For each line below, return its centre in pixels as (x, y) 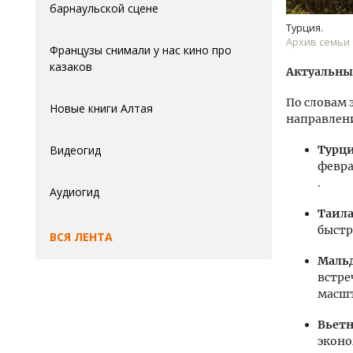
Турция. (305, 28)
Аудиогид (74, 192)
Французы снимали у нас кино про (141, 50)
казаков (71, 67)
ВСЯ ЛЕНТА (81, 237)
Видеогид (75, 150)
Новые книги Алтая (101, 108)
